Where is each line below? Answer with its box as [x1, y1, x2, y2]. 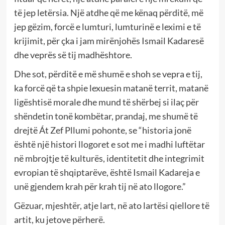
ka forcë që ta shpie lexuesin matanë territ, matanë [14, 82, 208, 94]
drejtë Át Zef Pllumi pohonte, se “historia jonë [14, 125, 191, 136]
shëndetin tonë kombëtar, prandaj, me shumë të [14, 110, 198, 122]
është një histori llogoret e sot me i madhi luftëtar [14, 139, 205, 150]
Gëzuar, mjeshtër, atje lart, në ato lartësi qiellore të [14, 200, 209, 211]
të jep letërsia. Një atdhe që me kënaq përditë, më [14, 7, 203, 19]
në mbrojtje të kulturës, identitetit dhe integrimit [14, 153, 204, 164]
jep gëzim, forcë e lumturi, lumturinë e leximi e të [14, 21, 201, 33]
